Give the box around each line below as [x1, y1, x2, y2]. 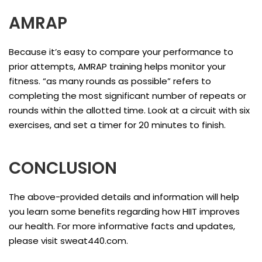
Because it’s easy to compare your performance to [9, 45, 233, 58]
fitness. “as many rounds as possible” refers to [9, 74, 211, 87]
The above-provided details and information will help [9, 190, 239, 203]
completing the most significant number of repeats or [9, 89, 246, 102]
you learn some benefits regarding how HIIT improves [9, 205, 240, 218]
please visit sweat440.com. [9, 234, 128, 247]
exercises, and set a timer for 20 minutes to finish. [9, 118, 226, 131]
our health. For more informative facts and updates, [9, 219, 235, 232]
